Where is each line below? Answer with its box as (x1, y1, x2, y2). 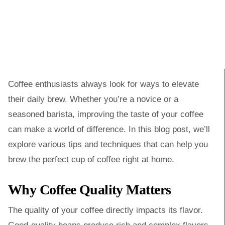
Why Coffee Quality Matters (8, 182, 171, 197)
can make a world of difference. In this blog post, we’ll (8, 125, 210, 134)
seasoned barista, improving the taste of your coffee (8, 109, 203, 119)
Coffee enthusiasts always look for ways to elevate (8, 79, 199, 89)
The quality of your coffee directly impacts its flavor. (8, 205, 203, 215)
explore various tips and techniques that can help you (8, 140, 208, 149)
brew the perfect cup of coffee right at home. (8, 155, 174, 164)
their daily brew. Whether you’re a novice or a (8, 94, 178, 104)
